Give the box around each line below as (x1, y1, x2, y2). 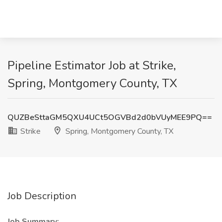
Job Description (7, 189, 76, 203)
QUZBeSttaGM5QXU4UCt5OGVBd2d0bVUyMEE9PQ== (7, 112, 212, 123)
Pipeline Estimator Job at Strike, (7, 57, 176, 73)
